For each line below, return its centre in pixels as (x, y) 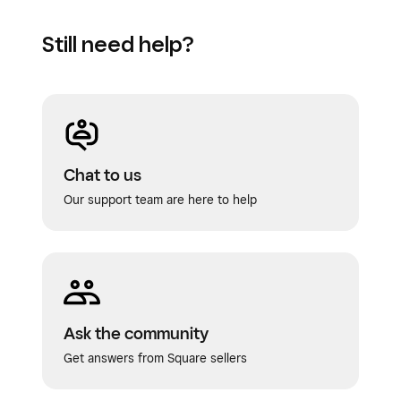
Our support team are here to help (160, 200)
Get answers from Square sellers (155, 358)
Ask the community (136, 333)
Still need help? (118, 44)
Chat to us (102, 175)
